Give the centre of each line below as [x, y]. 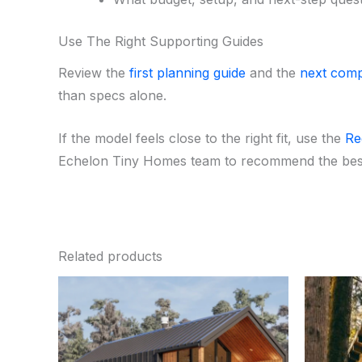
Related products [110, 256]
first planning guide [187, 72]
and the [273, 72]
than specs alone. [112, 95]
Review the [94, 72]
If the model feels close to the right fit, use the [202, 139]
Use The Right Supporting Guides [161, 41]
